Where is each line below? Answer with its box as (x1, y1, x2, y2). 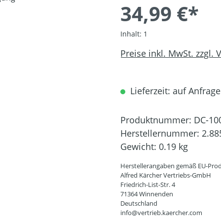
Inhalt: (120, 29, 144, 38)
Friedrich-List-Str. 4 (120, 180, 175, 189)
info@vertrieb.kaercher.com (120, 208, 202, 217)
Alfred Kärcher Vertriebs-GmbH (120, 170, 211, 180)
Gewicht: (120, 140, 159, 152)
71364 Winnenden (120, 189, 173, 198)
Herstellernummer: (120, 127, 202, 139)
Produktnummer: (120, 113, 194, 126)
